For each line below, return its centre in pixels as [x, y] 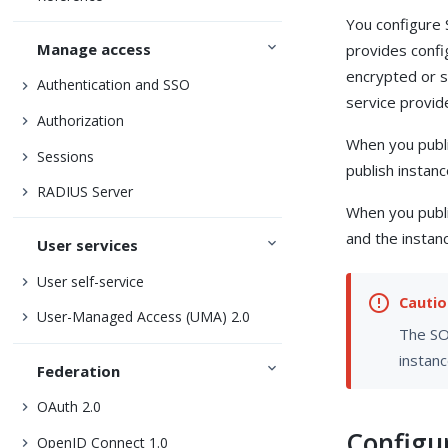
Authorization [81, 120]
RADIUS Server [85, 192]
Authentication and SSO [114, 85]
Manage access [94, 48]
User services [88, 245]
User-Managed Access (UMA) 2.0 [144, 317]
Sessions [66, 156]
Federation [79, 370]
